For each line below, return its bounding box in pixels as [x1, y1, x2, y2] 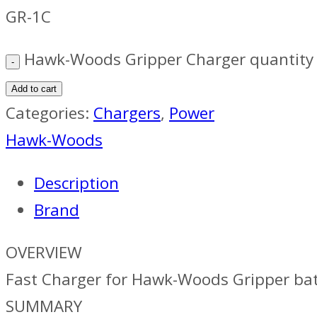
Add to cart [11, 83, 57, 95]
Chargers [93, 102, 161, 125]
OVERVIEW [6, 241, 82, 264]
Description [34, 171, 119, 194]
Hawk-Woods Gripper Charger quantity [24, 48, 313, 71]
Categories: [6, 102, 93, 125]
